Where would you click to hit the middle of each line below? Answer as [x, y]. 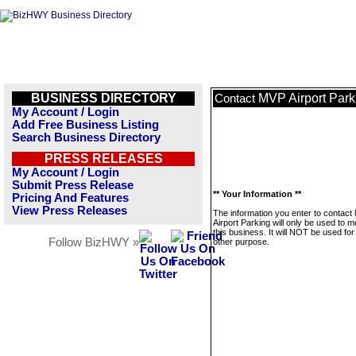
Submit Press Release [73, 185]
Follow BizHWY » [94, 242]
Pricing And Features [70, 198]
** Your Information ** [257, 194]
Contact [236, 99]
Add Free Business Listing [85, 125]
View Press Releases [70, 211]
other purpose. [241, 242]
